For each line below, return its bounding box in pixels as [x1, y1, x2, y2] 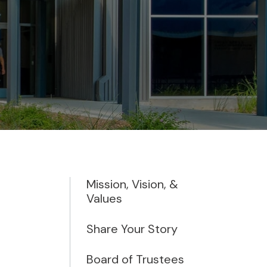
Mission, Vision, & [86, 176, 178, 193]
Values [86, 191, 122, 207]
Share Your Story [86, 221, 178, 237]
